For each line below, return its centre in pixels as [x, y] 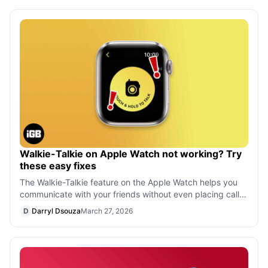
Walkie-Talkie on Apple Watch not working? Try [131, 153]
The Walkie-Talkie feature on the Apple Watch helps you [129, 182]
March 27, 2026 [107, 211]
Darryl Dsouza [56, 211]
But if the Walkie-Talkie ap [70, 206]
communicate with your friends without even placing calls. [133, 194]
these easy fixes [59, 165]
